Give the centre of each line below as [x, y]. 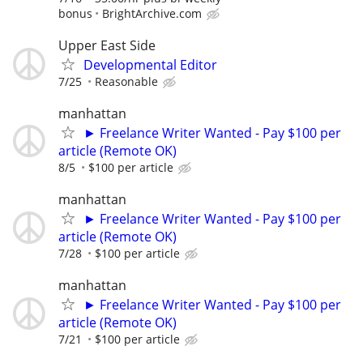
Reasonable [126, 81]
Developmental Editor [150, 64]
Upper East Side [107, 45]
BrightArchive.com [152, 13]
